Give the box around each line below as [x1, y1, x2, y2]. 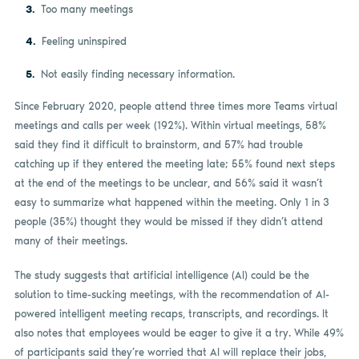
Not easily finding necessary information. [40, 67, 235, 80]
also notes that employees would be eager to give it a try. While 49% [14, 327, 344, 340]
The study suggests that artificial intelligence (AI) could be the [14, 269, 309, 282]
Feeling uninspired [41, 35, 127, 48]
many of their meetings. [14, 234, 127, 247]
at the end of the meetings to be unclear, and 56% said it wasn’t [14, 176, 323, 189]
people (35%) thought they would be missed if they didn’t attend [14, 215, 323, 228]
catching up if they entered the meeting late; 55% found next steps [14, 157, 335, 170]
